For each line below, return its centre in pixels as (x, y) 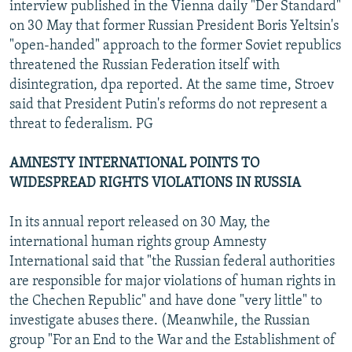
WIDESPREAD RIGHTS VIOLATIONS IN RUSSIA (155, 183)
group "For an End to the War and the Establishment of (172, 340)
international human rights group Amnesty (138, 242)
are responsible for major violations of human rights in (172, 281)
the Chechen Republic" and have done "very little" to (166, 301)
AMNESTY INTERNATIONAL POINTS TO (134, 163)
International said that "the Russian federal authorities (172, 262)
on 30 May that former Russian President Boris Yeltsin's (174, 26)
